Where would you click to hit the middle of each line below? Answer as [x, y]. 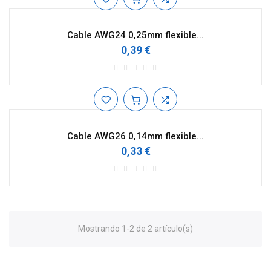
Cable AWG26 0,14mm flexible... [135, 136]
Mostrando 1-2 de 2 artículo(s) [135, 229]
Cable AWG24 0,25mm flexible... [135, 35]
